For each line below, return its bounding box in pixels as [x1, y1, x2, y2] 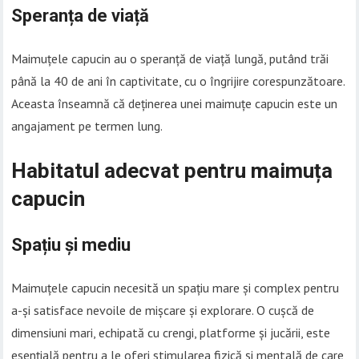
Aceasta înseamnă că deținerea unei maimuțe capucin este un [11, 95, 338, 112]
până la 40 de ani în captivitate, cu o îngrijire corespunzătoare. [11, 73, 345, 90]
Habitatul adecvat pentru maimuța [11, 159, 333, 184]
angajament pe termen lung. [11, 118, 163, 135]
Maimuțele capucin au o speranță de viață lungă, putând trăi [11, 50, 329, 67]
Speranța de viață [11, 6, 150, 26]
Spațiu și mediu [11, 235, 131, 256]
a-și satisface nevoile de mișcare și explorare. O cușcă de [11, 302, 315, 319]
